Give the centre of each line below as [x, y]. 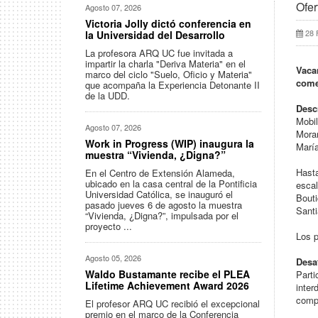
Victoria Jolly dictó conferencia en [168, 23]
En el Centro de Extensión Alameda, [160, 173]
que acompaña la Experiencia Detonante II [172, 85]
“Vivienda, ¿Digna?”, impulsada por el [162, 215]
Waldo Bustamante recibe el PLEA [168, 274]
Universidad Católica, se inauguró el [159, 194]
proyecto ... [109, 226]
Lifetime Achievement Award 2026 [167, 285]
